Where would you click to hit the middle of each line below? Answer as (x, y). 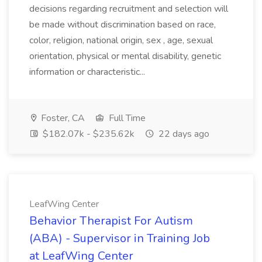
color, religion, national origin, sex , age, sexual (121, 40)
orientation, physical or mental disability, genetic (125, 56)
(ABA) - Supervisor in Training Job (120, 238)
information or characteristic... (88, 72)
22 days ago (183, 134)
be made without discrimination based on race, (123, 25)
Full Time (126, 118)
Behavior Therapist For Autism (111, 221)
